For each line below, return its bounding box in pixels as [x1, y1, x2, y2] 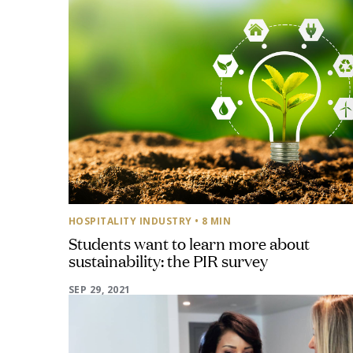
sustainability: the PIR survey [69, 249, 268, 271]
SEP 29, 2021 [69, 283, 131, 296]
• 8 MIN [195, 214, 232, 228]
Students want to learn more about [69, 232, 310, 254]
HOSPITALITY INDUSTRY [69, 214, 192, 228]
